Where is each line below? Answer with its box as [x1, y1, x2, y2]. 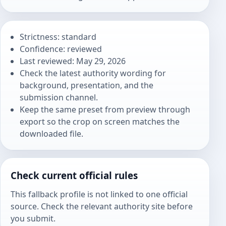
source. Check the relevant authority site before [11, 201, 193, 212]
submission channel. [20, 91, 98, 103]
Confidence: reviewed [20, 43, 102, 54]
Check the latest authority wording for [20, 67, 166, 79]
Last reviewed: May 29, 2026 [20, 55, 126, 67]
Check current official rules [11, 168, 138, 182]
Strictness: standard [20, 31, 97, 42]
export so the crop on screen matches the [20, 116, 180, 127]
